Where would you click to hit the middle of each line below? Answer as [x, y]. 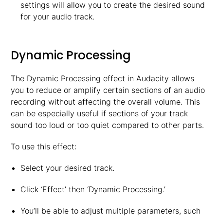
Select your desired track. [67, 168]
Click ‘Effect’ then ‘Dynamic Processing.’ [93, 189]
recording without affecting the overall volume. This [106, 102]
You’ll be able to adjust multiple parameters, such [110, 211]
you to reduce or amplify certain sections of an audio [108, 90]
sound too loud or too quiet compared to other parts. [108, 125]
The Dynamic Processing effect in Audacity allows [103, 78]
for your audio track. [57, 17]
